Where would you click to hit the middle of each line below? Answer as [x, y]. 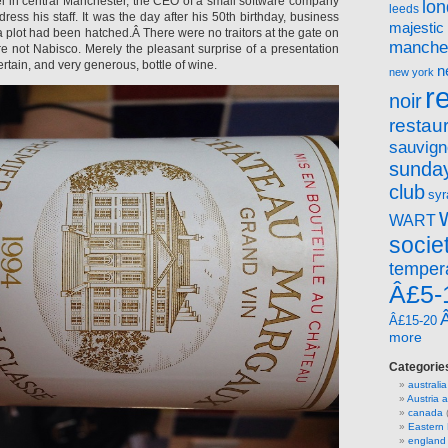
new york [411, 72]
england [427, 440]
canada [425, 412]
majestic [416, 28]
